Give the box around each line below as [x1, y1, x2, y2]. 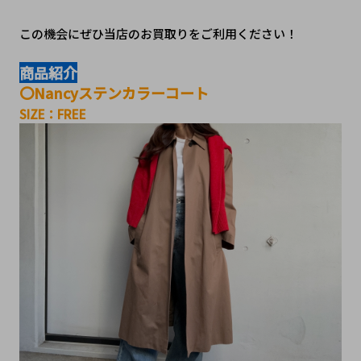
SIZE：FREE [19, 105, 86, 122]
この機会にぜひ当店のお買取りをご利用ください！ [19, 24, 297, 42]
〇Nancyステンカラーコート [19, 81, 209, 103]
